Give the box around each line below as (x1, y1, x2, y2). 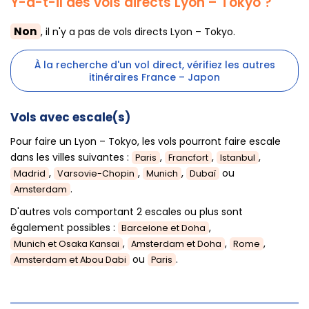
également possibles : (10, 221, 118, 235)
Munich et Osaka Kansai (14, 238, 119, 250)
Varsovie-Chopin (57, 167, 134, 179)
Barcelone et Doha (121, 222, 206, 235)
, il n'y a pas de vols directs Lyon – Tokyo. (41, 25, 235, 39)
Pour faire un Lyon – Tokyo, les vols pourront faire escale (10, 134, 281, 148)
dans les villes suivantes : (10, 150, 132, 164)
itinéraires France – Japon (89, 70, 220, 84)
